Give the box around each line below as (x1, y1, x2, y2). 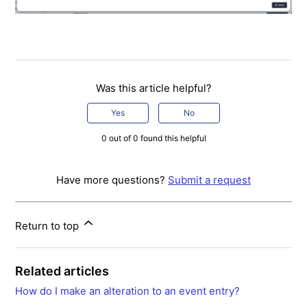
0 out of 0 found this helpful (101, 132, 206, 143)
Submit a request (168, 173, 251, 186)
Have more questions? (56, 173, 168, 186)
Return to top (15, 219, 82, 232)
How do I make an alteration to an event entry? (15, 284, 241, 297)
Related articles (15, 263, 110, 278)
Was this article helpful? (95, 81, 212, 95)
